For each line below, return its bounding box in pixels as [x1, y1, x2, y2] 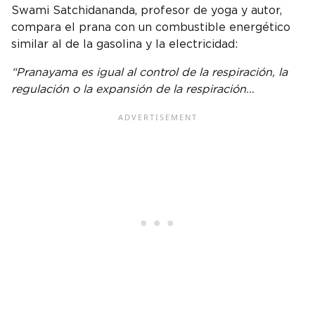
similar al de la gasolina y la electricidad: [11, 38, 238, 50]
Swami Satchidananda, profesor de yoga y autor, [11, 4, 282, 16]
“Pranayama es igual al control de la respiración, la [11, 66, 288, 78]
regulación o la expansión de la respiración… [11, 83, 255, 95]
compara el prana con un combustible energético [11, 21, 290, 33]
